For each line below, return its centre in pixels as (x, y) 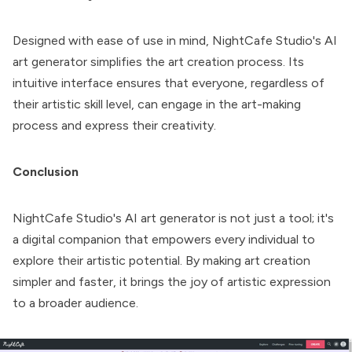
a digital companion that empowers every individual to (164, 239)
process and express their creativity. (114, 125)
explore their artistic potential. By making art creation (161, 260)
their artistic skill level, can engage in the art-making (157, 104)
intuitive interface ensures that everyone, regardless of (169, 83)
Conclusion (46, 172)
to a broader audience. (75, 303)
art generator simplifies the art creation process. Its (158, 62)
